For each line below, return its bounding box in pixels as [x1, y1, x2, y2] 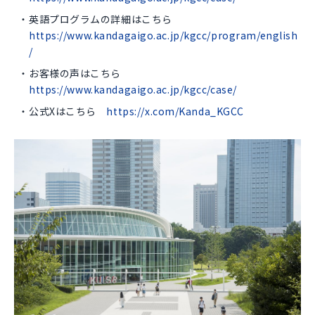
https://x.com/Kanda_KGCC [106, 103, 244, 118]
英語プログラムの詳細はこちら [29, 11, 183, 26]
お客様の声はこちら [29, 65, 131, 80]
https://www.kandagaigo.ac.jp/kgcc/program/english [29, 27, 298, 42]
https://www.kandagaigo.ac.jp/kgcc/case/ [29, 82, 237, 96]
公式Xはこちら [29, 103, 107, 118]
